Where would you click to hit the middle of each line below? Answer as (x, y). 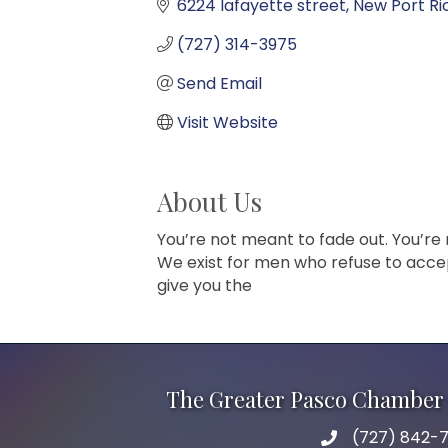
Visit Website (227, 122)
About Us (209, 201)
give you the (204, 285)
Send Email (219, 83)
